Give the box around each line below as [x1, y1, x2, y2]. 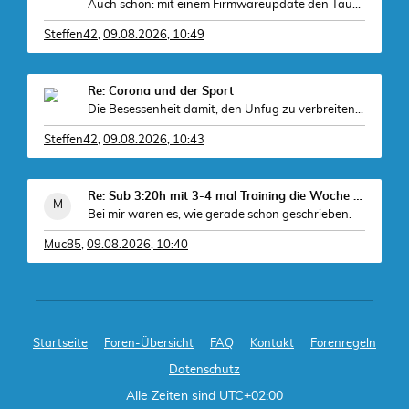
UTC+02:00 [219, 390, 283, 403]
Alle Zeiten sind [126, 390, 219, 403]
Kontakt [250, 338, 294, 350]
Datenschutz [169, 364, 240, 376]
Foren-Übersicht [104, 338, 194, 350]
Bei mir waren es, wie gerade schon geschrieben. [88, 209, 351, 221]
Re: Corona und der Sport [88, 86, 234, 98]
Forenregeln [310, 338, 376, 350]
